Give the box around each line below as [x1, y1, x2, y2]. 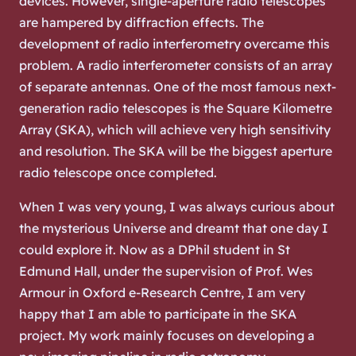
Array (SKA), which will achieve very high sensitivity [19, 121, 331, 137]
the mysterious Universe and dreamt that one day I [19, 219, 328, 236]
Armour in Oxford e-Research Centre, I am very [19, 284, 305, 300]
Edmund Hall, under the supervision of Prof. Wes [19, 262, 313, 279]
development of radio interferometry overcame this [19, 35, 330, 52]
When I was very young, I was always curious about [19, 198, 335, 215]
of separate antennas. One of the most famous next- [19, 78, 336, 95]
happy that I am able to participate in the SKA [19, 305, 296, 322]
